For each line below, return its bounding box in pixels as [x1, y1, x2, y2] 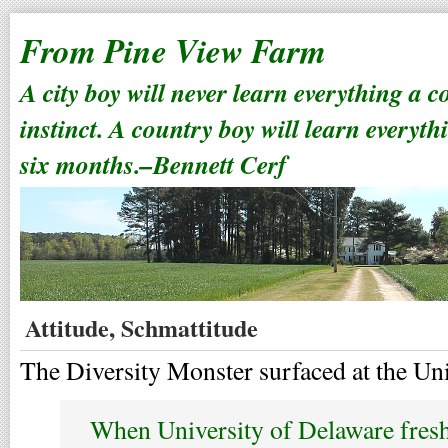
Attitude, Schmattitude [25, 310, 258, 345]
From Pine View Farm [20, 27, 326, 74]
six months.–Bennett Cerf [20, 146, 287, 182]
